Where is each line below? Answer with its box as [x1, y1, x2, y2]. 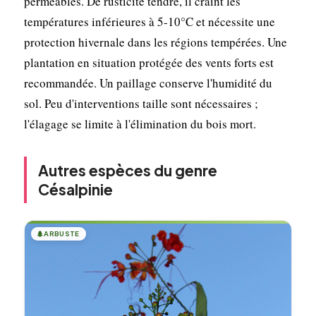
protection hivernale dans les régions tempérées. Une [23, 33, 287, 50]
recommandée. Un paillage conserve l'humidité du [23, 74, 272, 91]
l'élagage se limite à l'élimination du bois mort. [23, 115, 256, 132]
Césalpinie [37, 179, 113, 199]
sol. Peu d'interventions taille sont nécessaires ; [23, 95, 258, 111]
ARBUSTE [44, 229, 80, 238]
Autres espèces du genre [37, 160, 217, 180]
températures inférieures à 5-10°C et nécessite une [23, 13, 275, 30]
